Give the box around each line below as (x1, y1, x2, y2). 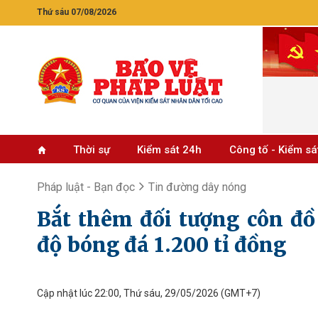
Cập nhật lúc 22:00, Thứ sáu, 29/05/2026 (37, 287, 219, 299)
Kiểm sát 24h (137, 143, 202, 156)
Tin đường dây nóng (148, 180, 246, 194)
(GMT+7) (219, 287, 261, 299)
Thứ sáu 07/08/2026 (37, 7, 116, 17)
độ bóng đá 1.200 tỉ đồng (37, 232, 286, 258)
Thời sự (72, 143, 110, 156)
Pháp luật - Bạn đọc (37, 180, 135, 194)
